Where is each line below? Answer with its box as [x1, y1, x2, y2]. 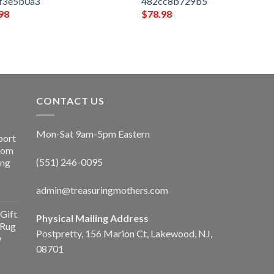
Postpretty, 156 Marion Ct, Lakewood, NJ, [36, 227, 212, 239]
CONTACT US [36, 94, 105, 106]
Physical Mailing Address [36, 212, 149, 224]
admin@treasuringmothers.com [36, 184, 168, 196]
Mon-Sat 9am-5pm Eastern [36, 128, 150, 140]
